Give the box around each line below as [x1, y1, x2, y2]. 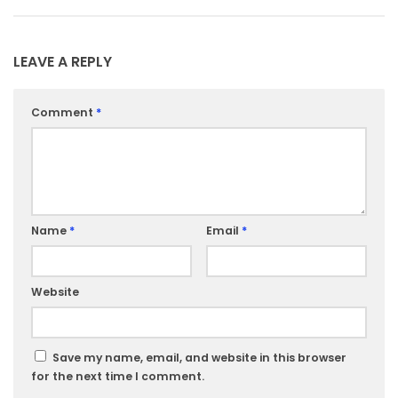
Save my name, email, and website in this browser [52, 350, 346, 366]
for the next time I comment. [31, 369, 204, 385]
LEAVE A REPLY [13, 52, 112, 73]
